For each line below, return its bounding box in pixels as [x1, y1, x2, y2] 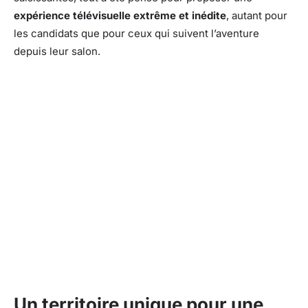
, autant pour [226, 8, 287, 22]
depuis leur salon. [14, 44, 100, 58]
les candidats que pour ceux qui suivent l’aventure [14, 26, 259, 40]
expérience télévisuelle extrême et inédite [14, 8, 226, 22]
